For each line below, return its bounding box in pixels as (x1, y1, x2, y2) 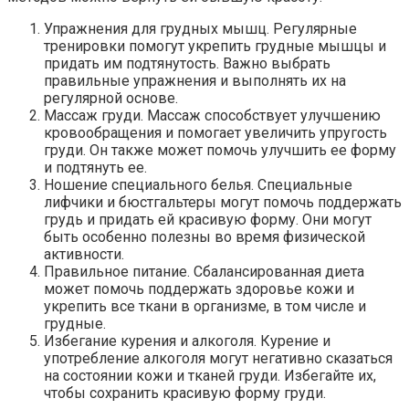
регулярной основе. (44, 89, 178, 108)
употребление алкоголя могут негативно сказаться (44, 350, 393, 368)
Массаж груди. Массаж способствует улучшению (44, 107, 381, 125)
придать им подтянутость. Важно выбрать (44, 55, 330, 73)
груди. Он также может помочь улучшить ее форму (44, 142, 396, 160)
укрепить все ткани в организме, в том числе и (44, 298, 366, 316)
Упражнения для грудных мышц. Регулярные (44, 20, 357, 38)
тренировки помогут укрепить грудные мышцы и (44, 37, 386, 56)
